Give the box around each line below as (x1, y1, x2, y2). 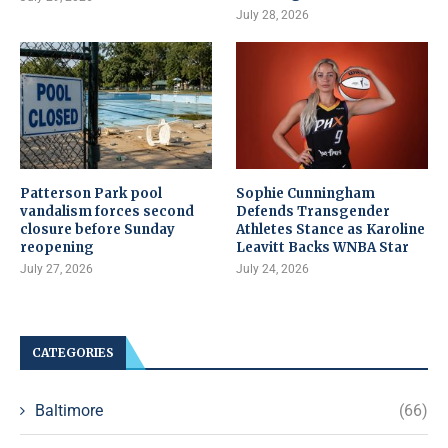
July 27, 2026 (20, 262, 93, 277)
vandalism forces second (20, 203, 194, 221)
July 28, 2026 (236, 7, 310, 22)
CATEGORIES (32, 345, 114, 361)
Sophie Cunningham (236, 185, 376, 203)
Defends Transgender (236, 203, 391, 221)
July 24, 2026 (236, 262, 310, 277)
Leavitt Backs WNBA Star (236, 239, 410, 257)
